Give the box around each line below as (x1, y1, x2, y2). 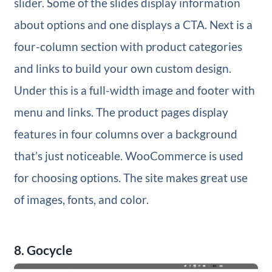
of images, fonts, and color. (13, 192, 149, 207)
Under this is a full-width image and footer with (13, 83, 255, 98)
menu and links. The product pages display (13, 105, 228, 120)
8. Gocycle (13, 242, 72, 258)
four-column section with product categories (13, 39, 242, 54)
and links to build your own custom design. (13, 61, 231, 76)
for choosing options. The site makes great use (13, 171, 248, 185)
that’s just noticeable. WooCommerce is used (13, 149, 243, 163)
